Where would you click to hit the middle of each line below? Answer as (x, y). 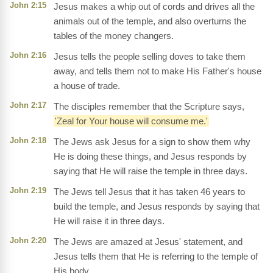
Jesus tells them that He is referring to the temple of (156, 257)
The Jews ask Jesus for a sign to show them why (152, 142)
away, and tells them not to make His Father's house (158, 71)
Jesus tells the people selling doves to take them (150, 57)
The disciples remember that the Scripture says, (149, 107)
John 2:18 (28, 141)
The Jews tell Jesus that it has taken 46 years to (149, 192)
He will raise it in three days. (109, 221)
